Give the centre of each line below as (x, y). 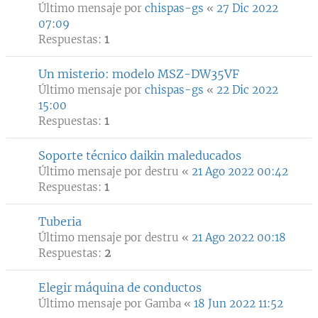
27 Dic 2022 (247, 8)
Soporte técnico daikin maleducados (140, 155)
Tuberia (60, 221)
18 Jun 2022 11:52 (238, 303)
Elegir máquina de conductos (120, 287)
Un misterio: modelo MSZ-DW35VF (139, 74)
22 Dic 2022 (247, 90)
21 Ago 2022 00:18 (239, 237)
